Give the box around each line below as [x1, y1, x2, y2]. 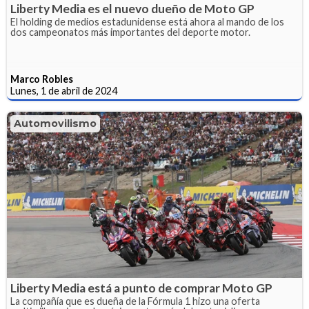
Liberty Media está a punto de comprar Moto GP [10, 280, 272, 295]
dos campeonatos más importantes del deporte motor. [10, 26, 250, 39]
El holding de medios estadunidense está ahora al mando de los [10, 16, 284, 28]
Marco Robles [10, 73, 73, 86]
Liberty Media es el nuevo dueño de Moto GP [10, 1, 255, 17]
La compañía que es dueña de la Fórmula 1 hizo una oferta [10, 295, 260, 307]
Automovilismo [14, 117, 97, 130]
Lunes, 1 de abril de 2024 [10, 85, 117, 97]
